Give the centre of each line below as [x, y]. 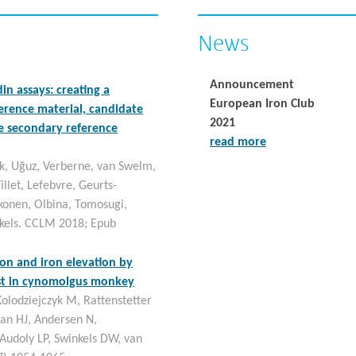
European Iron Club [262, 104]
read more [238, 142]
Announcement [252, 85]
